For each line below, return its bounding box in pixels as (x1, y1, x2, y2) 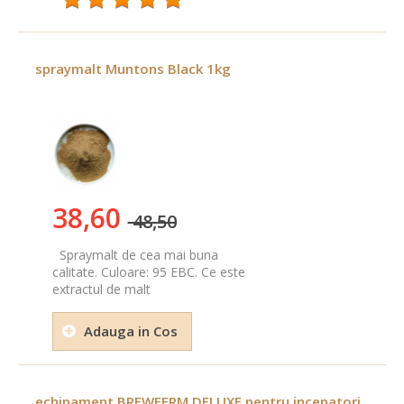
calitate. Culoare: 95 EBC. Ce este (51, 263, 245, 281)
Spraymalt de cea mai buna (51, 246, 218, 264)
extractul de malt (51, 280, 151, 298)
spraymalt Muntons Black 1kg (35, 60, 231, 78)
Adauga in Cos (83, 322, 178, 341)
